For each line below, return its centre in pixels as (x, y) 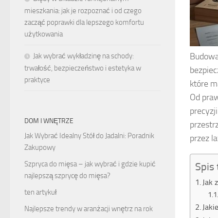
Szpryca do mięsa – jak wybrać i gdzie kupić (90, 164)
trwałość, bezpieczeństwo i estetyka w (83, 68)
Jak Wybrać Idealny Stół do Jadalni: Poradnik (89, 136)
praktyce (37, 80)
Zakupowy (40, 148)
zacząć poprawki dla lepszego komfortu (84, 23)
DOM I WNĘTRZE (49, 121)
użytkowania (44, 34)
